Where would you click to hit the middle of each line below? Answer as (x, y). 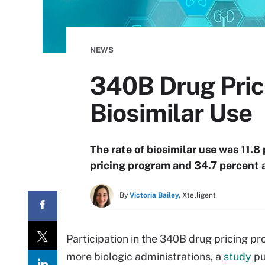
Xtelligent (199, 195)
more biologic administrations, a (145, 256)
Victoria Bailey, (155, 195)
